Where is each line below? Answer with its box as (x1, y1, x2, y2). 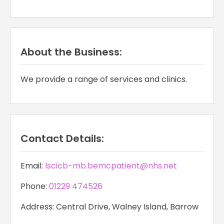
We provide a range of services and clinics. (20, 73, 187, 85)
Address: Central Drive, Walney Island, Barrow (20, 201, 198, 213)
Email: (20, 160, 45, 172)
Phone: (20, 180, 49, 192)
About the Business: (20, 45, 122, 59)
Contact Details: (20, 131, 104, 146)
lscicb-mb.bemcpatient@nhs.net (45, 160, 177, 172)
